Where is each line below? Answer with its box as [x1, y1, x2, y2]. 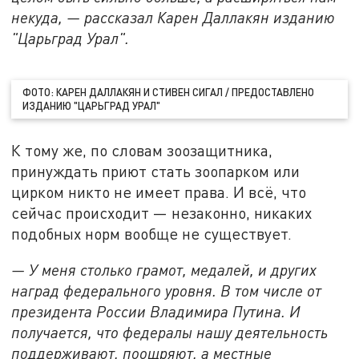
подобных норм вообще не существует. [11, 224, 292, 243]
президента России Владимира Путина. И [11, 302, 301, 321]
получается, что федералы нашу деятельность [11, 323, 329, 342]
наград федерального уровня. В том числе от [11, 281, 322, 301]
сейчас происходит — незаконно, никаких [11, 203, 313, 222]
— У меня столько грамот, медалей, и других [11, 260, 317, 280]
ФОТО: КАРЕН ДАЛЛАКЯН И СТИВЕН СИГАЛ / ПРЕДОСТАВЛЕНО [22, 85, 315, 99]
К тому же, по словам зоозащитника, [11, 140, 273, 159]
